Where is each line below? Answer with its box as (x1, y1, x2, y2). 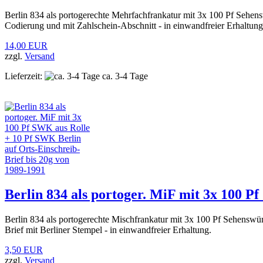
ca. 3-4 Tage (100, 70, 148, 81)
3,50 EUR (5, 245, 43, 255)
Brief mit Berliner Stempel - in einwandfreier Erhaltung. (5, 225, 211, 235)
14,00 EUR (5, 40, 48, 50)
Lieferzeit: (5, 70, 42, 81)
